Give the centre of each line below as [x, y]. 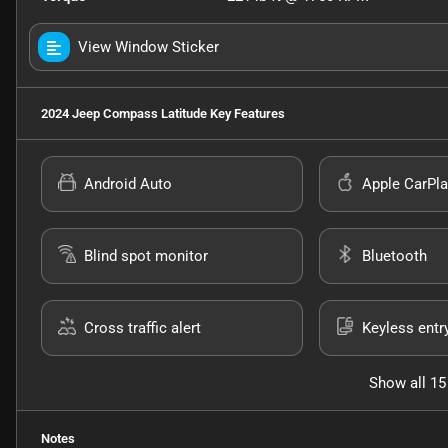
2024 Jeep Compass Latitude [124, 114]
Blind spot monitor [146, 256]
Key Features [246, 114]
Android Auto [128, 184]
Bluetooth [394, 256]
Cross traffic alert [142, 328]
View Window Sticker [148, 47]
